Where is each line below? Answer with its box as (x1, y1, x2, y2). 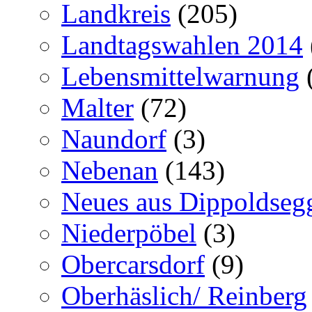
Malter (61, 92, 134, 123)
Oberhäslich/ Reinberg (61, 280, 307, 311)
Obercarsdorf (61, 249, 205, 279)
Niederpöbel (61, 217, 196, 248)
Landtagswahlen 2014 (61, 29, 303, 60)
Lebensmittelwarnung (61, 61, 299, 91)
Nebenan (61, 155, 158, 185)
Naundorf (61, 123, 166, 154)
